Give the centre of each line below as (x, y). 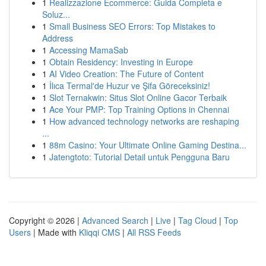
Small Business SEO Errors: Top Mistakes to (132, 26)
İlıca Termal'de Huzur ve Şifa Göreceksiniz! (130, 85)
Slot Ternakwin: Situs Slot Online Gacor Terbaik (138, 97)
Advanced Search (115, 220)
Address (58, 38)
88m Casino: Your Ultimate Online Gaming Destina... (148, 145)
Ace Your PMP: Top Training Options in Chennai (139, 109)
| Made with (55, 232)
